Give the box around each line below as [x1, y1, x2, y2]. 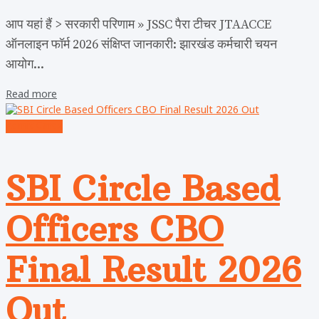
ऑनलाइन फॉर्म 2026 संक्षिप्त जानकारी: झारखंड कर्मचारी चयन [6, 36, 277, 53]
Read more [6, 88, 57, 103]
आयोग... [6, 56, 44, 73]
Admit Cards [6, 120, 63, 134]
